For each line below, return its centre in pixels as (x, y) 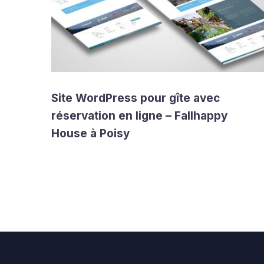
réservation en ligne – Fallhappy (139, 116)
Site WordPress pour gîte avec (136, 98)
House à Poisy (90, 133)
